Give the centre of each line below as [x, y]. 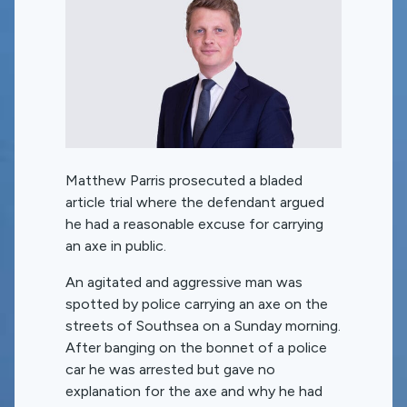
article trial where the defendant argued [195, 202]
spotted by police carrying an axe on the [197, 303]
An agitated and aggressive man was [184, 282]
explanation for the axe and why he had [194, 391]
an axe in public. [116, 245]
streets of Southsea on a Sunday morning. [203, 325]
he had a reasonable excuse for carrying [194, 223]
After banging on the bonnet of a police [196, 347]
